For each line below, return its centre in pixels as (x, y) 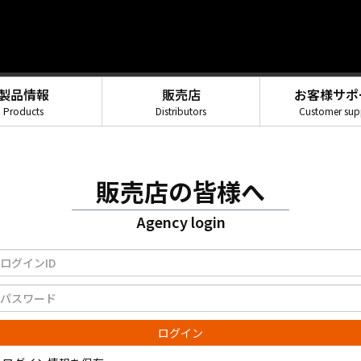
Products (23, 111)
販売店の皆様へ (180, 191)
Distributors (181, 111)
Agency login (180, 222)
